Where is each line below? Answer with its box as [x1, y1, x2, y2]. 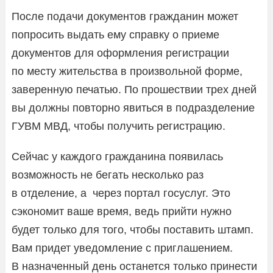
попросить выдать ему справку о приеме [12, 28, 219, 41]
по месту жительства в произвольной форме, [12, 65, 243, 77]
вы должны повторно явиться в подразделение [12, 101, 255, 114]
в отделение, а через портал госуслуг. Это [12, 186, 230, 199]
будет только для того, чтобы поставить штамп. [12, 223, 253, 236]
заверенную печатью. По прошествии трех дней [12, 83, 257, 96]
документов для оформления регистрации [12, 46, 229, 59]
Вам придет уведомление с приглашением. [12, 241, 233, 254]
